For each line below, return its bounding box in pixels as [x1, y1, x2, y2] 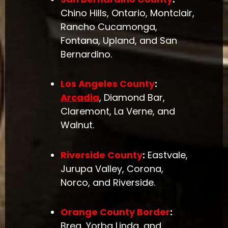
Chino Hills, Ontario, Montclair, [61, 6, 195, 19]
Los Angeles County [61, 77, 155, 91]
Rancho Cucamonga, [61, 20, 158, 33]
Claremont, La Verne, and [61, 105, 176, 118]
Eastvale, [145, 148, 188, 161]
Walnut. [61, 119, 95, 132]
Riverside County [61, 148, 143, 161]
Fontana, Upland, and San [61, 34, 178, 47]
